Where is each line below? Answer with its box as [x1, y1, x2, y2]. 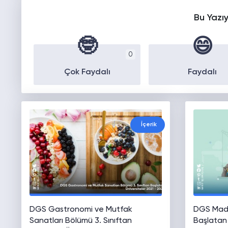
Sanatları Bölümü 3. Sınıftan [29, 217, 132, 225]
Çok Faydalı [64, 68, 110, 77]
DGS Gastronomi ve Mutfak [29, 206, 132, 214]
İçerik [141, 122, 157, 128]
